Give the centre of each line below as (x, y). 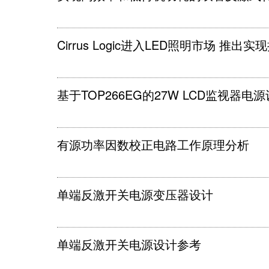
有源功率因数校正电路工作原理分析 (153, 144)
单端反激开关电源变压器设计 (135, 194)
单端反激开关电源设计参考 (129, 244)
